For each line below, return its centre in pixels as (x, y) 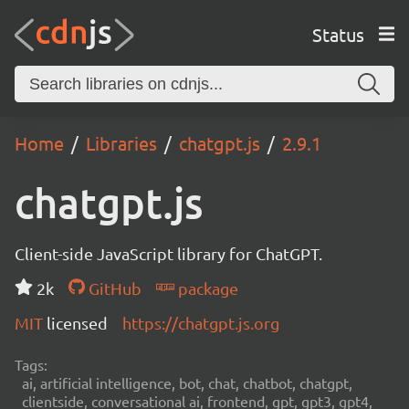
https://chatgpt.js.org (201, 323)
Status (338, 34)
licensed (77, 323)
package (206, 288)
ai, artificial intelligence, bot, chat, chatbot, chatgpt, (187, 383)
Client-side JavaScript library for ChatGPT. (168, 253)
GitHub (113, 288)
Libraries (121, 143)
